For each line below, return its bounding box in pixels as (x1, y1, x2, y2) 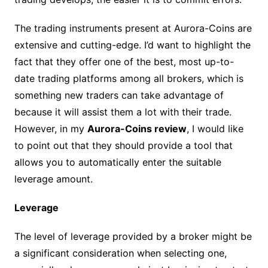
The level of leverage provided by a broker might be (14, 230, 252, 242)
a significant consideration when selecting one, (14, 246, 227, 259)
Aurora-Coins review (87, 122, 187, 135)
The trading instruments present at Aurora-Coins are (14, 22, 252, 34)
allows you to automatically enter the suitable (14, 156, 221, 168)
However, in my (14, 122, 87, 135)
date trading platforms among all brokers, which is (14, 72, 243, 84)
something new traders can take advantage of (14, 89, 224, 101)
